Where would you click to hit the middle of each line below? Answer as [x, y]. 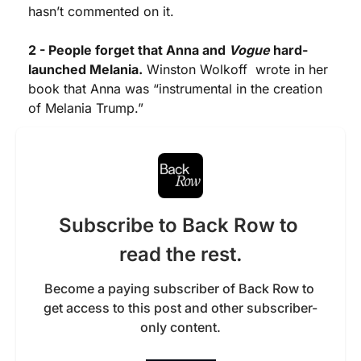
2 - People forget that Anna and [129, 50]
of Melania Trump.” [88, 108]
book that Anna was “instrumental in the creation [175, 89]
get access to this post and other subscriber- [180, 308]
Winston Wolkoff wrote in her [235, 69]
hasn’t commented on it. [103, 11]
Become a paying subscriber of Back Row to [179, 288]
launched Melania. [85, 69]
